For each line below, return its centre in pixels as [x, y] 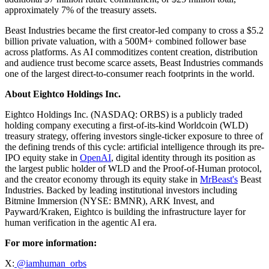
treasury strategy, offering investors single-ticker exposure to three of [134, 136]
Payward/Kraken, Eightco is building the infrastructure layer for [125, 211]
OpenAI [95, 157]
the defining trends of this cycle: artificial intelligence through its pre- [134, 147]
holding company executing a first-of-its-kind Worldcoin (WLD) [126, 125]
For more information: [51, 243]
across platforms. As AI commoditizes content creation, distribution [131, 52]
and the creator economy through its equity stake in [102, 179]
